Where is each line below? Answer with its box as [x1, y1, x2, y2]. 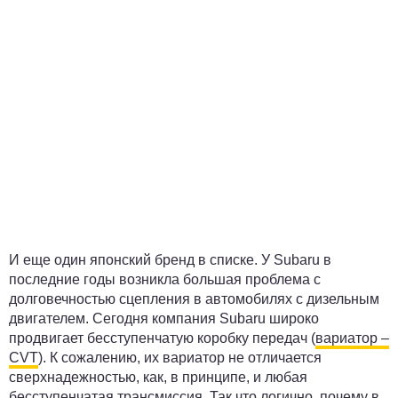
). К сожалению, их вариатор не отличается [38, 350, 322, 365]
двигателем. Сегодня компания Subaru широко [9, 311, 319, 326]
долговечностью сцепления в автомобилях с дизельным [9, 291, 379, 306]
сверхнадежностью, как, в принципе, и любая [9, 370, 307, 385]
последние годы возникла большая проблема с [9, 272, 321, 287]
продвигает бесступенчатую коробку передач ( [9, 330, 315, 346]
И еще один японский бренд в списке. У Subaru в [9, 252, 331, 267]
